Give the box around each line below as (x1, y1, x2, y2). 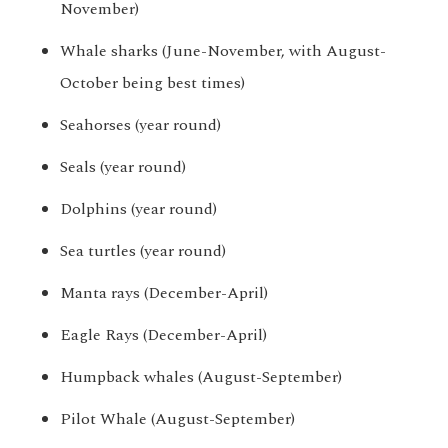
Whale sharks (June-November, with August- (60, 39, 386, 64)
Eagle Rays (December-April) (60, 323, 267, 348)
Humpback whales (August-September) (60, 365, 342, 390)
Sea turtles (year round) (60, 239, 226, 264)
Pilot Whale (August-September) (60, 407, 295, 432)
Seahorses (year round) (60, 113, 221, 138)
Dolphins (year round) (60, 197, 217, 222)
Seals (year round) (60, 155, 186, 180)
